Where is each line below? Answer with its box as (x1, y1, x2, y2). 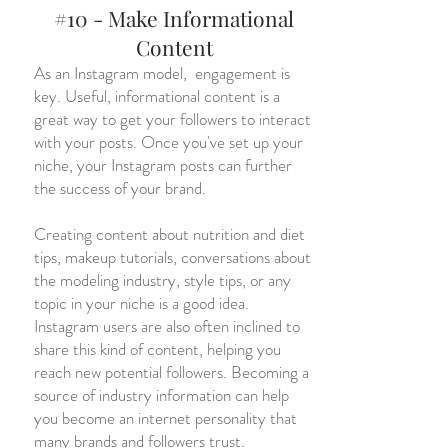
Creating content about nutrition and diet (34, 222, 305, 246)
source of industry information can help (34, 383, 289, 407)
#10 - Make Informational (54, 4, 294, 32)
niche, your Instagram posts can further (34, 153, 292, 177)
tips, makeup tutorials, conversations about (34, 245, 311, 269)
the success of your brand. (34, 176, 206, 200)
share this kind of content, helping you (34, 337, 281, 361)
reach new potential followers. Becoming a (34, 360, 309, 384)
